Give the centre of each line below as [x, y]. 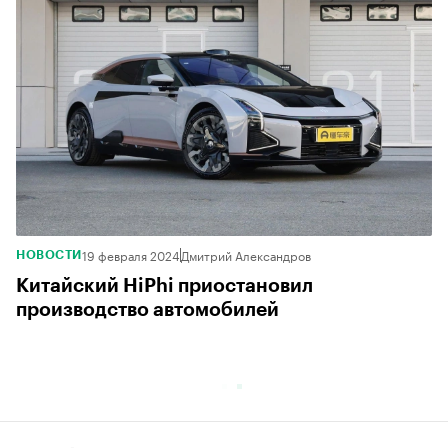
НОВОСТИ [49, 254]
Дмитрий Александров [245, 254]
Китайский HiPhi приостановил [164, 285]
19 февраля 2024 [130, 254]
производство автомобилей [147, 309]
